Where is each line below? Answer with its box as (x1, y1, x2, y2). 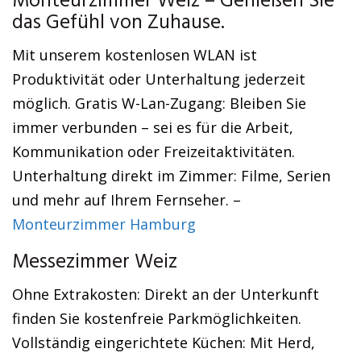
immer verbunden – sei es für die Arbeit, (12, 118, 293, 137)
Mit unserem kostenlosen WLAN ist (12, 45, 257, 64)
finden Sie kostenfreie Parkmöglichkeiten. (12, 309, 301, 328)
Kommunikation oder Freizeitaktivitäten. (12, 142, 295, 161)
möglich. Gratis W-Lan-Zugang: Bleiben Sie (12, 93, 306, 113)
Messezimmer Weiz (12, 247, 177, 279)
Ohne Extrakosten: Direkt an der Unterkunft (12, 284, 319, 304)
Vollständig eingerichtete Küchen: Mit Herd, (12, 333, 315, 352)
